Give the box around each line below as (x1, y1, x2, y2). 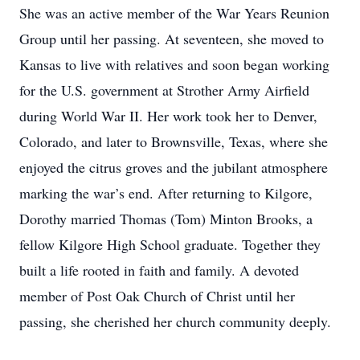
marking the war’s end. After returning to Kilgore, (19, 183, 313, 202)
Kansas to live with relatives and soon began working (19, 55, 329, 74)
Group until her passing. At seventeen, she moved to (19, 29, 324, 48)
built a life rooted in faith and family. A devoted (19, 260, 299, 280)
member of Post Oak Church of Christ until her (19, 286, 295, 305)
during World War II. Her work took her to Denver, (19, 106, 317, 125)
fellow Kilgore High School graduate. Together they (19, 235, 321, 254)
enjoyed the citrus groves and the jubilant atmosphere (19, 157, 328, 177)
